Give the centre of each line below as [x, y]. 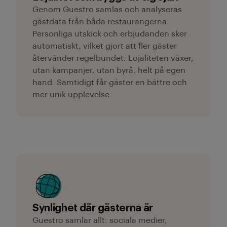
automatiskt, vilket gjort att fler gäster [105, 46]
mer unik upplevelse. [72, 95]
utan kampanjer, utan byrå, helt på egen [109, 70]
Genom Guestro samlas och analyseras [107, 10]
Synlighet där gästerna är [93, 208]
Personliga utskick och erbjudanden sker [110, 34]
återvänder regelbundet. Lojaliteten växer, [113, 58]
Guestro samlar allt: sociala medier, [100, 220]
